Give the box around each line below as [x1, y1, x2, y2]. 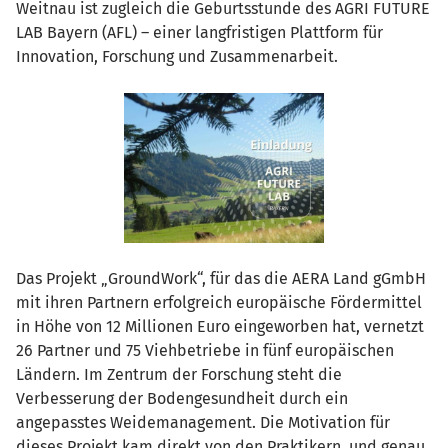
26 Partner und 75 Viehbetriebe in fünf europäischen [16, 341, 394, 360]
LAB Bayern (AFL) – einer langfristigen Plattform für [16, 23, 383, 42]
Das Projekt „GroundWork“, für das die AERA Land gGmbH [16, 269, 426, 288]
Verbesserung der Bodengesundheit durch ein [16, 389, 348, 408]
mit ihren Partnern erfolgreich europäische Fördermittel [16, 293, 422, 312]
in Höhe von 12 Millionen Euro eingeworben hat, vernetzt [16, 317, 424, 336]
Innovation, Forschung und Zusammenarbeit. [16, 47, 338, 66]
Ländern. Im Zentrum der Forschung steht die [16, 365, 342, 384]
